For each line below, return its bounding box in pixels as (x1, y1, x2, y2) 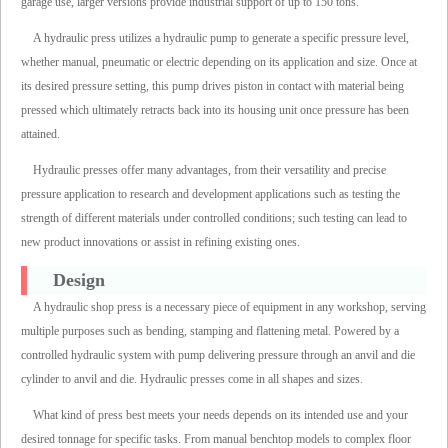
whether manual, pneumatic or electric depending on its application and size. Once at (21, 54, 417, 69)
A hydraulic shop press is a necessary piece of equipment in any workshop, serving (33, 300, 426, 315)
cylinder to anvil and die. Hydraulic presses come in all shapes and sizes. (21, 372, 363, 387)
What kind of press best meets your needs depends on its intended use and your (33, 408, 408, 423)
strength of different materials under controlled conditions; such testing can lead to (21, 210, 407, 225)
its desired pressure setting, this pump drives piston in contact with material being (21, 78, 404, 93)
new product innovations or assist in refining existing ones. (21, 234, 300, 249)
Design (52, 270, 105, 291)
